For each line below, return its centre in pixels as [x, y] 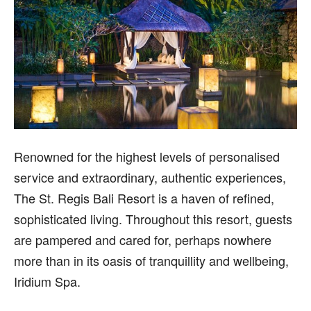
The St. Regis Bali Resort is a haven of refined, [144, 197]
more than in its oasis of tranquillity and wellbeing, [151, 260]
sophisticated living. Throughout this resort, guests [153, 218]
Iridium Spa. [47, 281]
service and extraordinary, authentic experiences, [150, 177]
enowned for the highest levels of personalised [151, 156]
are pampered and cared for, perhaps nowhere [143, 239]
